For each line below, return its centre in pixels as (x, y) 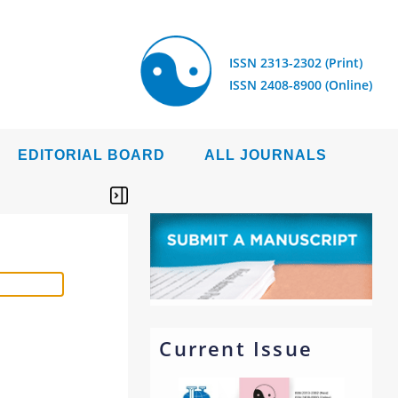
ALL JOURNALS (266, 155)
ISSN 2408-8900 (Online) (301, 85)
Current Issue (236, 348)
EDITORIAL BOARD (92, 155)
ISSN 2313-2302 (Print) (296, 63)
